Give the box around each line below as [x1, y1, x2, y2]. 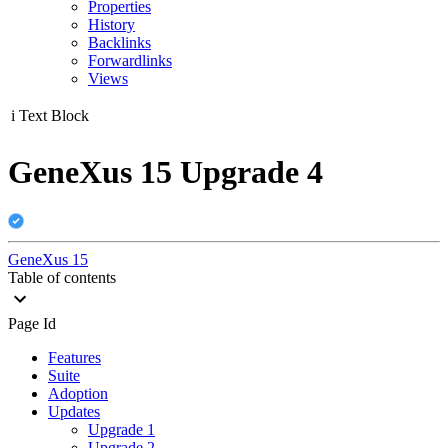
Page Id [8, 314, 56, 332]
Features [48, 348, 101, 366]
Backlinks [88, 34, 151, 51]
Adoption [48, 384, 108, 402]
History [88, 16, 135, 33]
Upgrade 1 [88, 420, 155, 438]
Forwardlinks [88, 52, 172, 69]
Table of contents [8, 268, 116, 286]
